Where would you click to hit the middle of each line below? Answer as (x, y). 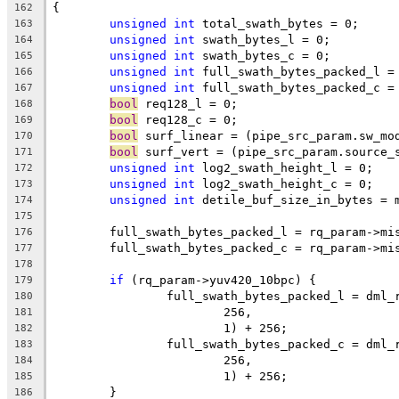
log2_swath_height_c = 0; (284, 183)
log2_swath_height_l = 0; (284, 167)
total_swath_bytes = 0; (277, 23)
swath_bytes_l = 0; (263, 39)
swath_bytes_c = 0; (263, 55)
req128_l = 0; (188, 103)
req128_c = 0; (188, 119)
